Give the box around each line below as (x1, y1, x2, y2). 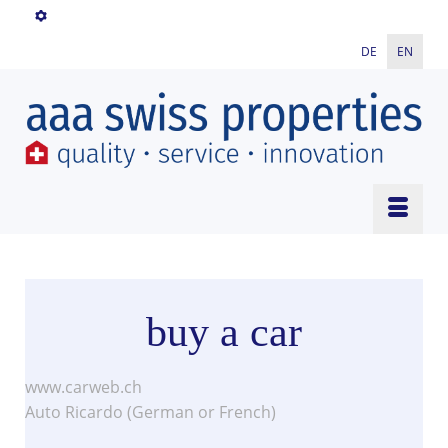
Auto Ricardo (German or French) (25, 400, 276, 423)
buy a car (146, 308, 302, 355)
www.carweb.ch (25, 375, 142, 398)
